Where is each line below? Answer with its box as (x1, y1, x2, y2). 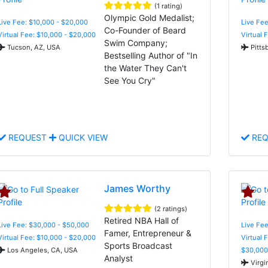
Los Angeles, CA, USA (5, 245, 78, 254)
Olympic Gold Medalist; (104, 12, 195, 23)
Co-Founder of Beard (104, 25, 187, 35)
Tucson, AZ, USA (5, 42, 60, 51)
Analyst (104, 252, 133, 263)
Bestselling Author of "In (104, 50, 198, 60)
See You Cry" (104, 75, 156, 86)
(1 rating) (154, 1, 183, 10)
